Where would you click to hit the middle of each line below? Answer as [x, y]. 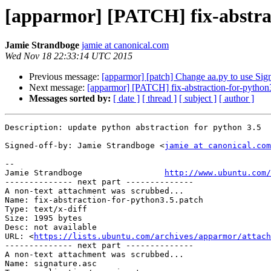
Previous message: [65, 77]
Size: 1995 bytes [44, 218]
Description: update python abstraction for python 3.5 [133, 128]
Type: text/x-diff [46, 209]
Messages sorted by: [70, 99]
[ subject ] [198, 99]
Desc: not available [51, 227]
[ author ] [237, 99]
